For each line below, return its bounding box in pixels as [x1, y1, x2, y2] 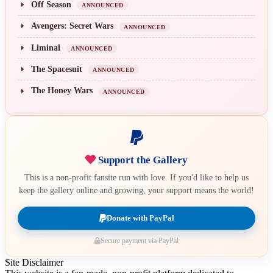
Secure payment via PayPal [101, 236, 179, 244]
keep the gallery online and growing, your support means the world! [19, 185, 254, 195]
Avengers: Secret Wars [31, 21, 113, 31]
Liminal [31, 43, 60, 52]
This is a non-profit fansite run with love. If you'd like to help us [24, 172, 249, 182]
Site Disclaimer [5, 257, 63, 268]
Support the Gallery [96, 154, 188, 166]
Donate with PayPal [106, 213, 174, 222]
